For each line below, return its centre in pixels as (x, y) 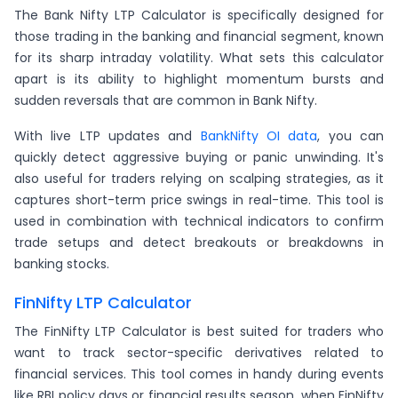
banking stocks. (62, 264)
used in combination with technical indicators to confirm (199, 222)
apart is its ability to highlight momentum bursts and (199, 80)
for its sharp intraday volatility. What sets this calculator (199, 58)
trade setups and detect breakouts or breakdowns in (199, 243)
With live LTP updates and (107, 136)
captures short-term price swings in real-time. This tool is (199, 200)
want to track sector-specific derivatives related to (199, 353)
